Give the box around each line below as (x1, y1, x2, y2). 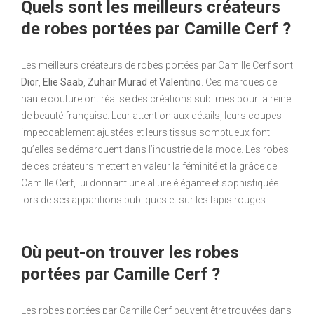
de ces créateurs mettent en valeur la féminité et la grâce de (21, 161, 277, 172)
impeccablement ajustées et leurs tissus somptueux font (21, 127, 270, 139)
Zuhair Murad (88, 76, 147, 88)
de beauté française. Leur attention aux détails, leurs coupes (21, 110, 282, 122)
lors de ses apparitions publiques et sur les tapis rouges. (21, 194, 268, 206)
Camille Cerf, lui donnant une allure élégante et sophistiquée (21, 177, 278, 189)
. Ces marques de (201, 76, 277, 88)
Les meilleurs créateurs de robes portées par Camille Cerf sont (21, 60, 293, 71)
